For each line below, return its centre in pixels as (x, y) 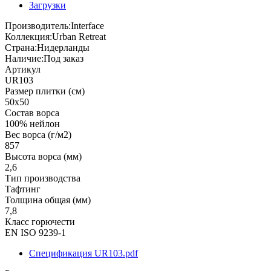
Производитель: (38, 26)
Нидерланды (63, 47)
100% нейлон (32, 124)
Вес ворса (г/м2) (38, 135)
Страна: (21, 47)
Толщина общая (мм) (48, 200)
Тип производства (43, 178)
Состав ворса (32, 113)
